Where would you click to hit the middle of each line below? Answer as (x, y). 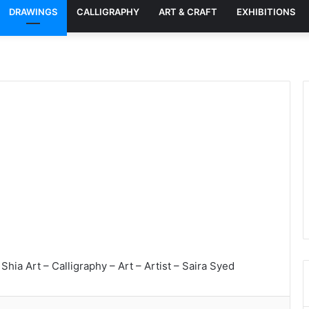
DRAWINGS (33, 12)
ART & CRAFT (188, 12)
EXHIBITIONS (266, 12)
